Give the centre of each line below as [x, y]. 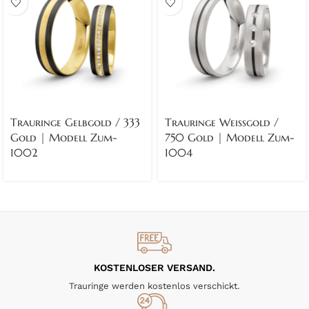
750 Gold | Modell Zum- [230, 137]
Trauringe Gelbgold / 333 [75, 122]
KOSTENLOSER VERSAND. [154, 267]
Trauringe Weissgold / [222, 122]
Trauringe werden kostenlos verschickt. [154, 286]
